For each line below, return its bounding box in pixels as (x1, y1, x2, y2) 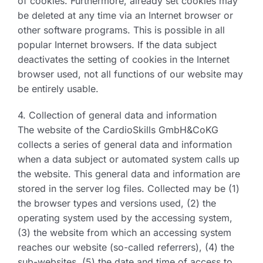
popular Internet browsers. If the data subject (18, 39, 217, 50)
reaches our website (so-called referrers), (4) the (18, 241, 234, 253)
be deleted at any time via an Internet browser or (18, 9, 233, 21)
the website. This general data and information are (18, 168, 240, 180)
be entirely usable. (18, 83, 99, 95)
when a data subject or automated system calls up (18, 153, 240, 165)
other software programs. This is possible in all (18, 24, 225, 36)
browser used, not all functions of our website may (18, 68, 243, 80)
